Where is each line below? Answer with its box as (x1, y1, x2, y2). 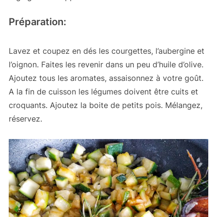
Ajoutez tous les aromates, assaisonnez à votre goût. (8, 73, 203, 83)
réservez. (8, 113, 42, 124)
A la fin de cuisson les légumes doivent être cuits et (8, 86, 198, 96)
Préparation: (8, 15, 66, 28)
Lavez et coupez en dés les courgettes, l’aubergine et (8, 46, 204, 56)
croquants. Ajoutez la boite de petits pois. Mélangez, (8, 100, 202, 110)
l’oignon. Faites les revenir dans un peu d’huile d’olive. (8, 59, 203, 69)
